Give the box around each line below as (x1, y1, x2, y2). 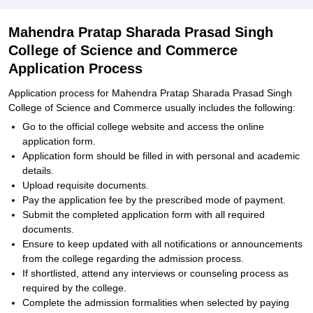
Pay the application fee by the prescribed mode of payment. (22, 194, 286, 205)
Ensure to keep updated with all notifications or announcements (22, 238, 303, 249)
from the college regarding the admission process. (22, 253, 244, 264)
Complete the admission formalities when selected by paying (22, 297, 289, 308)
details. (22, 165, 54, 176)
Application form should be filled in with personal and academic (22, 150, 300, 161)
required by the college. (22, 282, 126, 293)
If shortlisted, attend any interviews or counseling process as (22, 268, 289, 279)
